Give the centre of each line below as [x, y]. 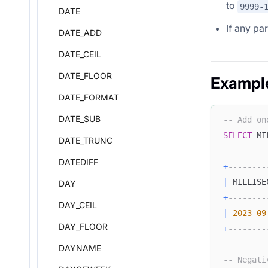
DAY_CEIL [78, 205]
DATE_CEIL [80, 54]
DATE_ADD [80, 33]
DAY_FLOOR [83, 226]
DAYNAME [80, 248]
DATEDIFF [78, 162]
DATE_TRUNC [86, 140]
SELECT [237, 135]
